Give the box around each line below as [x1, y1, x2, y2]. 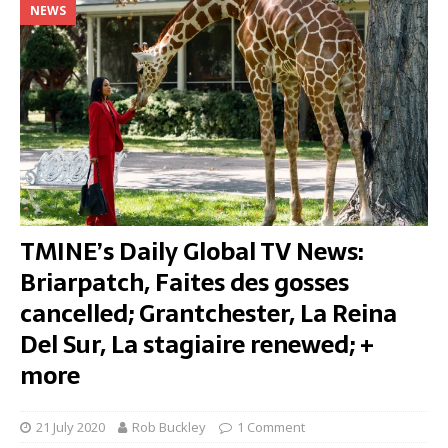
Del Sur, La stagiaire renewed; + [20, 324, 374, 364]
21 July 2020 [36, 417, 105, 436]
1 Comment [237, 417, 305, 436]
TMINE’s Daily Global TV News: [20, 231, 364, 271]
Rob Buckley [132, 417, 206, 436]
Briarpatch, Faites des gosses [20, 262, 349, 302]
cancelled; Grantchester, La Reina [20, 293, 397, 333]
